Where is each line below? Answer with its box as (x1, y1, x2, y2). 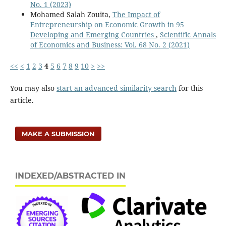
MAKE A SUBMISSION (22, 129, 95, 138)
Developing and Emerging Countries (30, 29, 156, 39)
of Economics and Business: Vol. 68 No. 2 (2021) (30, 39, 190, 49)
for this (176, 83, 203, 93)
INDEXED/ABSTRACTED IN (15, 171, 126, 181)
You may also (10, 83, 56, 93)
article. (10, 95, 34, 105)
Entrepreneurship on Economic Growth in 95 (30, 19, 184, 29)
